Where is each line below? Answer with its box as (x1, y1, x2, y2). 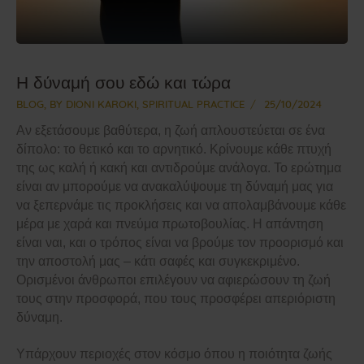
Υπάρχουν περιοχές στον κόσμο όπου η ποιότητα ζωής (16, 346, 332, 361)
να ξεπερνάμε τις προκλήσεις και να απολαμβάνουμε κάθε (16, 197, 346, 212)
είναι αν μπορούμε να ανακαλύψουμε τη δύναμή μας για (16, 179, 333, 193)
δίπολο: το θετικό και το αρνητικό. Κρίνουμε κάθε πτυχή (16, 141, 331, 156)
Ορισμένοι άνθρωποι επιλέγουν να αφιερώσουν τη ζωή (16, 272, 331, 287)
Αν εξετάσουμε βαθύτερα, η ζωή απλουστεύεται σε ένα (16, 123, 325, 137)
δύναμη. (16, 310, 63, 324)
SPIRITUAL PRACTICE (142, 100, 245, 111)
